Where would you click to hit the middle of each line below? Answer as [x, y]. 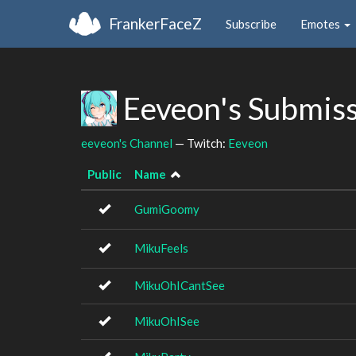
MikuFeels [161, 248]
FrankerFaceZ [155, 23]
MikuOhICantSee [180, 285]
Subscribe [251, 23]
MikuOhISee [167, 321]
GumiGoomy [167, 209]
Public [104, 174]
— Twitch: [200, 143]
